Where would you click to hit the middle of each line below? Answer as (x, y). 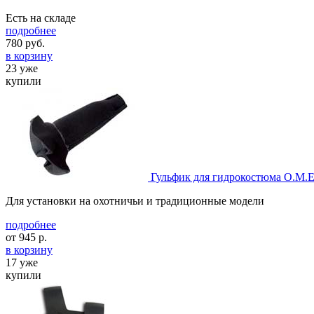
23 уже (22, 68)
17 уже (22, 262)
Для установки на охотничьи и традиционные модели (135, 200)
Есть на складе (41, 18)
